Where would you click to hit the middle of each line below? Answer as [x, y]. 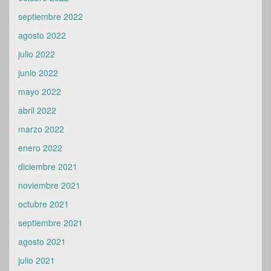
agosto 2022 [42, 35]
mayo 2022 [40, 91]
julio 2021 [37, 260]
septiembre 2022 [51, 16]
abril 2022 [37, 110]
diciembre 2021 [48, 166]
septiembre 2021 [51, 223]
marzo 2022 [41, 129]
